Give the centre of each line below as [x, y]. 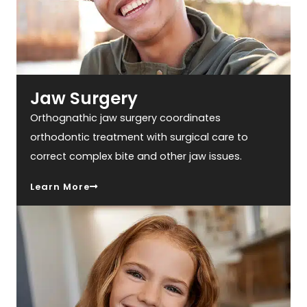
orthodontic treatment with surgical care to [139, 137]
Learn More [60, 187]
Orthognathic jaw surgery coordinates [126, 118]
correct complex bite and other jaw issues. [136, 157]
